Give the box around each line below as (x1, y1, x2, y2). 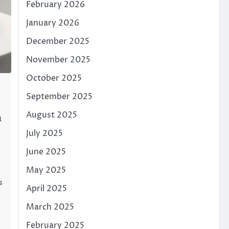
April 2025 (26, 183, 67, 194)
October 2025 (26, 73, 82, 84)
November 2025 (26, 54, 90, 65)
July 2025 (26, 128, 63, 139)
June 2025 (26, 146, 66, 157)
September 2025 (26, 91, 93, 102)
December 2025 (26, 36, 89, 47)
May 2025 (26, 165, 66, 176)
